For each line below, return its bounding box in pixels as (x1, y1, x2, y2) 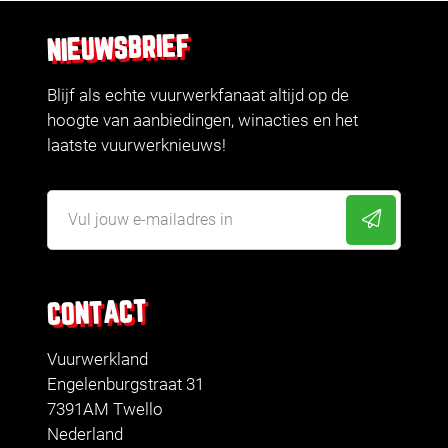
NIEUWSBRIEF (46, 32, 191, 66)
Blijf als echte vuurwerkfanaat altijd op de (47, 84, 349, 105)
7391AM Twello (47, 398, 163, 419)
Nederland (47, 423, 123, 444)
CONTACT (46, 298, 148, 330)
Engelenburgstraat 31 (47, 373, 204, 394)
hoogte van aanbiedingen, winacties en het (47, 109, 358, 130)
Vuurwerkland (47, 348, 148, 369)
